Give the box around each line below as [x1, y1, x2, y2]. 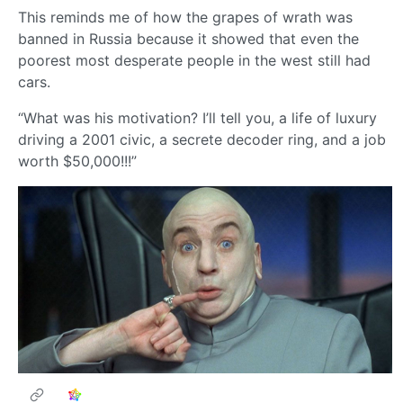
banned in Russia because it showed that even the [18, 30, 359, 49]
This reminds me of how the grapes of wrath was [18, 8, 353, 27]
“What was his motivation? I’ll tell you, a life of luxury [18, 109, 377, 128]
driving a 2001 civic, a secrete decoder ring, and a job [18, 130, 386, 149]
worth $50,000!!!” [18, 152, 137, 171]
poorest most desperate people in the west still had [18, 51, 371, 70]
